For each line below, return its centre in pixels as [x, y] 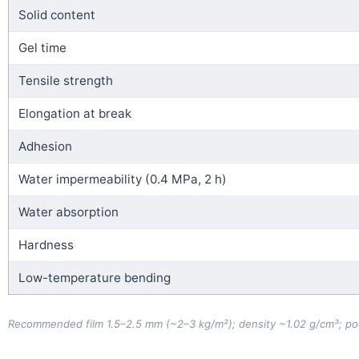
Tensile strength [66, 80]
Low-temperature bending [95, 277]
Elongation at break [75, 113]
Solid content [57, 14]
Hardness [46, 244]
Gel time [42, 47]
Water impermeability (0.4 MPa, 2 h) [123, 179]
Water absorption [69, 212]
